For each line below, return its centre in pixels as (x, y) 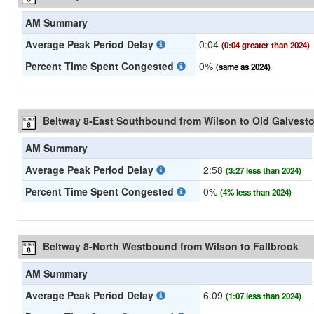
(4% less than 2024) (256, 193)
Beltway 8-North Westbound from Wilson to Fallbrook (171, 246)
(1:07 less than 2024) (264, 296)
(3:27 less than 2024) (264, 171)
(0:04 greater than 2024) (266, 46)
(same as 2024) (243, 67)
